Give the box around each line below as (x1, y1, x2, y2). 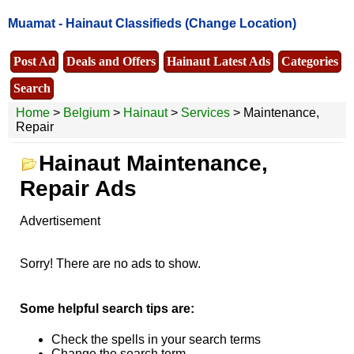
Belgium (63, 105, 110, 119)
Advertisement (19, 213, 100, 228)
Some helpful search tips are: (19, 301, 194, 315)
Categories (281, 54, 338, 68)
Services (181, 105, 230, 119)
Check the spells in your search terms (51, 333, 261, 347)
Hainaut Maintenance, (38, 150, 268, 175)
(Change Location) (185, 17, 296, 31)
